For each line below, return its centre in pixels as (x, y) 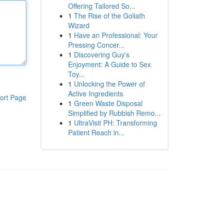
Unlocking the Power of (109, 84)
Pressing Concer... (96, 45)
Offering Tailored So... (101, 6)
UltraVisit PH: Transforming (115, 123)
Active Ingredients (95, 93)
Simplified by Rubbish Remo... (114, 113)
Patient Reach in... (96, 132)
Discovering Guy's (101, 54)
